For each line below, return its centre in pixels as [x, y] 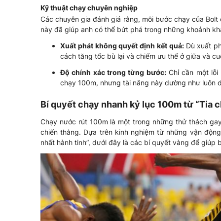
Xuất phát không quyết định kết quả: [123, 45]
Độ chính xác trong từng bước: [113, 72]
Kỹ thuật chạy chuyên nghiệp [89, 7]
